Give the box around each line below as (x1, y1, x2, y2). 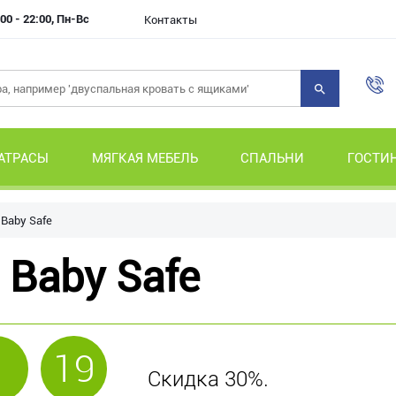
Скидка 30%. (148, 367, 269, 392)
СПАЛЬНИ (240, 150, 305, 166)
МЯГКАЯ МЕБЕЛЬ (91, 150, 198, 166)
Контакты (144, 13, 197, 27)
